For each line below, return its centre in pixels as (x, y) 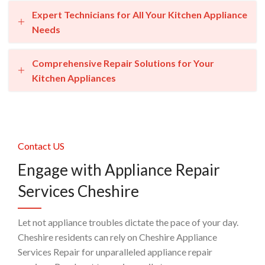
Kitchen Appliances (74, 78)
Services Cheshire (79, 191)
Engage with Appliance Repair (119, 170)
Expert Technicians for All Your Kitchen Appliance (140, 14)
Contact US (41, 146)
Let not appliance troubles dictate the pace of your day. (128, 222)
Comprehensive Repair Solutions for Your (123, 63)
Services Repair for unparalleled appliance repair (115, 252)
